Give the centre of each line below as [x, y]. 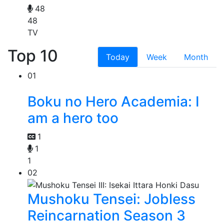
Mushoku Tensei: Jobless [111, 199]
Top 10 [33, 55]
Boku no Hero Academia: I [113, 101]
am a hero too [73, 118]
